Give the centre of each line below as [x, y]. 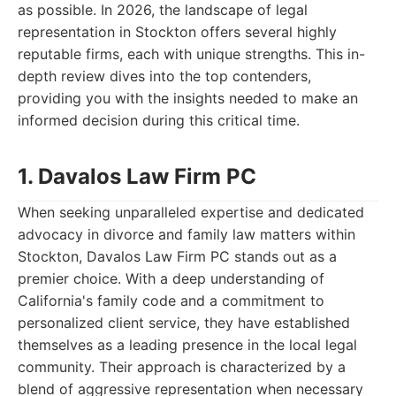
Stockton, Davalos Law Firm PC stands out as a [177, 256]
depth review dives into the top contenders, [164, 76]
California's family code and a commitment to [171, 301]
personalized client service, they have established [184, 323]
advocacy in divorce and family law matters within [187, 234]
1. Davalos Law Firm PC [137, 176]
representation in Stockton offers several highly [177, 32]
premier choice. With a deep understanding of [171, 278]
